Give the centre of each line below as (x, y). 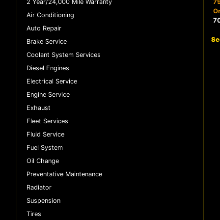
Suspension (43, 200)
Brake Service (46, 41)
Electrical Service (52, 81)
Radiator (39, 187)
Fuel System (44, 147)
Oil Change (42, 161)
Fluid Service (45, 134)
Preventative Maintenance (64, 174)
